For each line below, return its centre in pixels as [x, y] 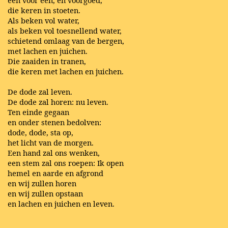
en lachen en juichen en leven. [61, 204]
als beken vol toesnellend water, [65, 31]
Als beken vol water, [44, 21]
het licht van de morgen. [51, 143]
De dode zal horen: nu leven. [58, 102]
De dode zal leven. [40, 92]
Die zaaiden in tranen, [47, 61]
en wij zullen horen [42, 183]
